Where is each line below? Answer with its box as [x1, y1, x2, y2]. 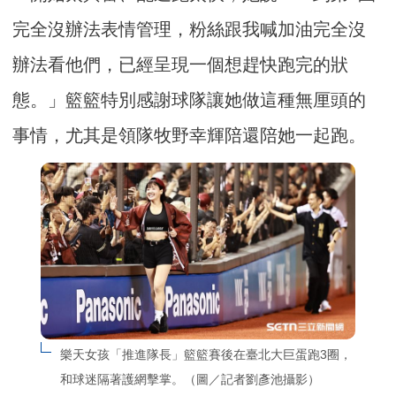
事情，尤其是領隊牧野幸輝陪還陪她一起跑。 [12, 125, 367, 145]
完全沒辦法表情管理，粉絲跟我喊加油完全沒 [12, 19, 367, 39]
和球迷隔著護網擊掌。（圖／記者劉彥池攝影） [59, 372, 320, 387]
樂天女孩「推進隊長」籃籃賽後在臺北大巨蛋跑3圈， [59, 347, 352, 362]
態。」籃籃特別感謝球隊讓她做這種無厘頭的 [12, 89, 367, 110]
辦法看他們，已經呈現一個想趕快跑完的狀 [12, 54, 349, 74]
